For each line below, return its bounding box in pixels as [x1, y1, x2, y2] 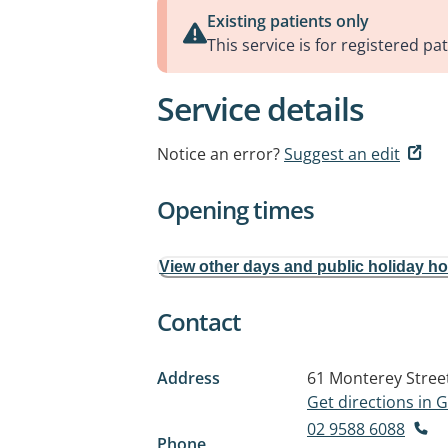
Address [157, 367, 220, 389]
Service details [157, 87, 364, 130]
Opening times [157, 193, 314, 226]
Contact [157, 305, 241, 338]
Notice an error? [157, 143, 280, 165]
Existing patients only [207, 10, 369, 32]
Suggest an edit [284, 143, 400, 165]
